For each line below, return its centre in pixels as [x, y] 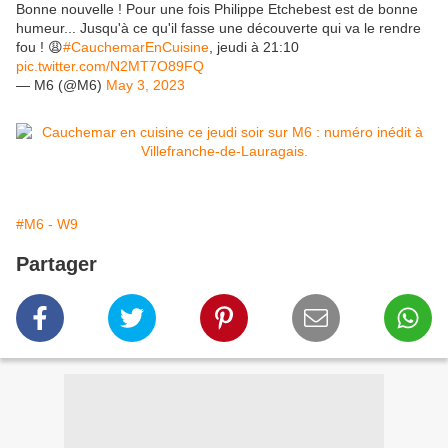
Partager [56, 264]
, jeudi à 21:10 [254, 47]
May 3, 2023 [145, 85]
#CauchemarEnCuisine [136, 47]
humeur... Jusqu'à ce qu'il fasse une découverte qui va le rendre [218, 28]
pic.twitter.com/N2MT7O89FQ [110, 66]
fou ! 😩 [39, 47]
